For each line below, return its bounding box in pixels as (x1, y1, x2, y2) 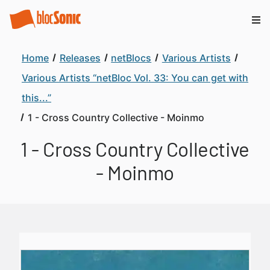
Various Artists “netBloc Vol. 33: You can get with (22, 72, 248, 84)
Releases (59, 52, 101, 64)
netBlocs (111, 52, 152, 64)
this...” (22, 92, 51, 104)
